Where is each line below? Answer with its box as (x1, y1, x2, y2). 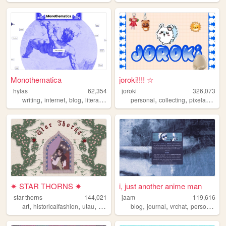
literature (85, 95, 99, 104)
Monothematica (11, 74, 62, 85)
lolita (98, 201, 111, 210)
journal (147, 201, 166, 210)
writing (22, 95, 40, 104)
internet (44, 95, 65, 104)
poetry (114, 95, 131, 104)
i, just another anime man (119, 180, 202, 191)
